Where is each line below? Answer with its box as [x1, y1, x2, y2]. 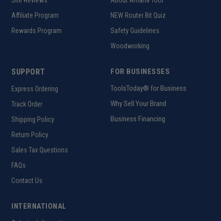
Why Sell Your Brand [110, 99, 166, 108]
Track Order [11, 100, 42, 108]
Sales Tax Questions [11, 146, 68, 154]
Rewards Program [11, 26, 62, 35]
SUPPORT [11, 67, 45, 76]
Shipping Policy [11, 115, 54, 123]
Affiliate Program [11, 11, 59, 19]
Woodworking [110, 41, 149, 50]
